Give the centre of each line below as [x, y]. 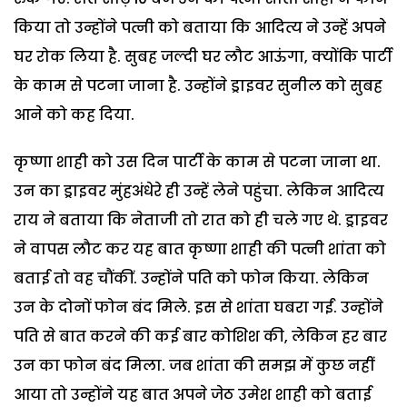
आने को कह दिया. [74, 114]
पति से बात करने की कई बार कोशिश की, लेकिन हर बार [200, 336]
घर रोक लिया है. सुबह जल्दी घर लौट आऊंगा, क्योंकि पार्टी [203, 56]
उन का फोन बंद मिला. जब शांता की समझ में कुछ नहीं [194, 365]
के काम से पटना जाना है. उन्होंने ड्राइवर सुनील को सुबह [198, 85]
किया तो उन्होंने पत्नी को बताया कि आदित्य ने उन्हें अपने [200, 27]
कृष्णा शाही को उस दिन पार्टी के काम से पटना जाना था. [197, 162]
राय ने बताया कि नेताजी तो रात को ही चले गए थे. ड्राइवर [201, 220]
